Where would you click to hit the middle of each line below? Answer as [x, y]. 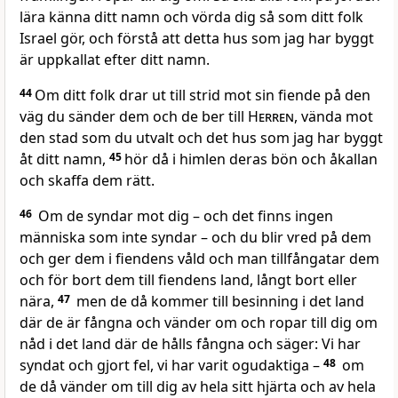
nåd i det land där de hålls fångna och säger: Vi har [190, 344]
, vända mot [334, 117]
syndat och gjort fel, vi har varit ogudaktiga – [171, 366]
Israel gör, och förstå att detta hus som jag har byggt [197, 39]
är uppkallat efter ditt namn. [115, 60]
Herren [271, 117]
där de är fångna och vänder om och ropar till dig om [199, 323]
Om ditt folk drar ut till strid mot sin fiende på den [203, 96]
